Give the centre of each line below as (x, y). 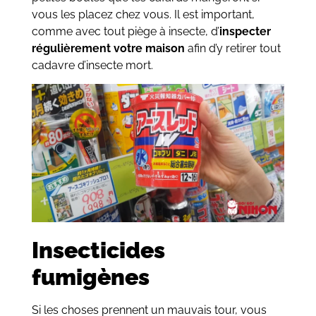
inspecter (245, 31)
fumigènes (93, 277)
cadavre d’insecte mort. (92, 65)
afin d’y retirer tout (232, 48)
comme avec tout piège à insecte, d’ (125, 31)
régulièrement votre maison (108, 48)
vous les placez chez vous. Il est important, (143, 14)
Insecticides (98, 250)
